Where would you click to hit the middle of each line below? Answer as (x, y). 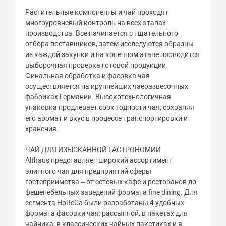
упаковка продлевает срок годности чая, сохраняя (110, 107)
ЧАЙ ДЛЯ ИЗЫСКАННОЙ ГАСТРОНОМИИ (93, 150)
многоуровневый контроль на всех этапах (96, 22)
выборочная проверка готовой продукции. (97, 65)
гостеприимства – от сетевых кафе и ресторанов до (111, 181)
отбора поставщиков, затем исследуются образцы (110, 44)
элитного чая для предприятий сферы (89, 171)
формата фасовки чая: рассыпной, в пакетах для (107, 213)
